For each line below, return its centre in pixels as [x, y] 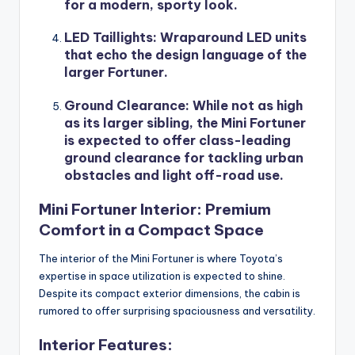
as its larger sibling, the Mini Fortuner [185, 122]
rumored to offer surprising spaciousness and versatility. [177, 310]
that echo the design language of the [185, 55]
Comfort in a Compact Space [151, 229]
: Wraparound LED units [230, 38]
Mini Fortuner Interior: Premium [155, 209]
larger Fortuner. [116, 73]
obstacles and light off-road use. [174, 175]
